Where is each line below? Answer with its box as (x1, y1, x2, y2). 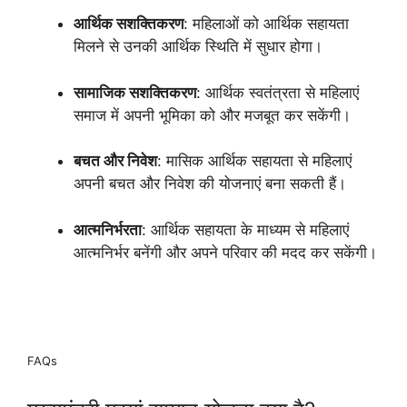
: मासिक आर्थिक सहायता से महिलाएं (157, 152, 352, 170)
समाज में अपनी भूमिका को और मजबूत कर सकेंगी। (74, 105, 351, 124)
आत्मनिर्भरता (74, 220, 142, 239)
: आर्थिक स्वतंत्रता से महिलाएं (196, 83, 359, 102)
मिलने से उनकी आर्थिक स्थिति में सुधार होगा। (74, 37, 323, 55)
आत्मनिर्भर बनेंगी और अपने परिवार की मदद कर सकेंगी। (74, 243, 377, 262)
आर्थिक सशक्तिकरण (74, 15, 184, 33)
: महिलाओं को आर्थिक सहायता (184, 15, 349, 33)
